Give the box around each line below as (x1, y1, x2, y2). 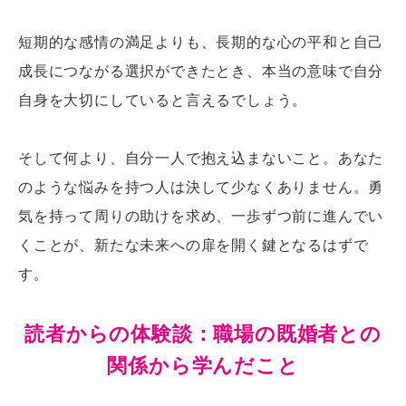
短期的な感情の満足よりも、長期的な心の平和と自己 (18, 30, 384, 52)
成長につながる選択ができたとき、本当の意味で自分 (18, 59, 384, 81)
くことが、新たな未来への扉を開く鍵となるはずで (18, 233, 369, 255)
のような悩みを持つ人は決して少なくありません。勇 (18, 175, 384, 197)
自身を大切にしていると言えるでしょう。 (18, 88, 308, 110)
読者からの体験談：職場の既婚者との (24, 317, 382, 347)
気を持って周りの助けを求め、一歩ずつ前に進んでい (18, 204, 384, 226)
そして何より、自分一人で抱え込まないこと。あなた (18, 146, 384, 168)
